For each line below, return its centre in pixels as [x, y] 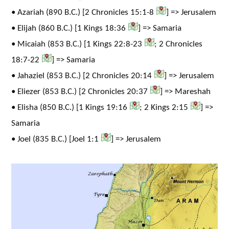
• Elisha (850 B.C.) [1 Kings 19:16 [69, 108]
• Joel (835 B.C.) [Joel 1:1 [55, 139]
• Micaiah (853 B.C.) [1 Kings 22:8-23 [77, 44]
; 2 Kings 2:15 [164, 108]
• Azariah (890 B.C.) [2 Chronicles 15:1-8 [83, 13]
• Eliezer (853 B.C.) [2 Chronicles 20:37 [79, 92]
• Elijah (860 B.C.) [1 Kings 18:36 [68, 28]
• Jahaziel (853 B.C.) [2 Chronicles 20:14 [82, 76]
